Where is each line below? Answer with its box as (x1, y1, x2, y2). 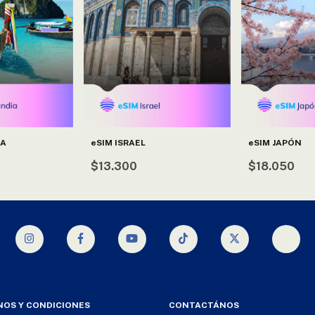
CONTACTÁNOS (169, 300, 239, 310)
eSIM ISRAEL (91, 137, 146, 148)
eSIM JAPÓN (247, 137, 302, 148)
